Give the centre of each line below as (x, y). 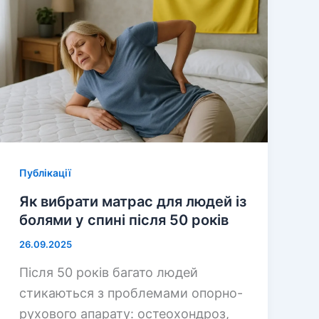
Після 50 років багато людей (108, 272)
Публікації (45, 172)
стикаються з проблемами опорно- (131, 293)
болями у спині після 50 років (124, 220)
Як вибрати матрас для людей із (132, 202)
